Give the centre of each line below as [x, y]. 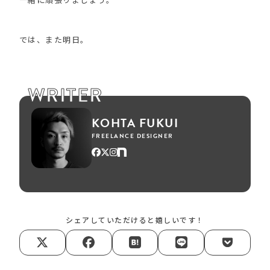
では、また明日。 [54, 39]
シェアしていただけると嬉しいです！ [135, 219]
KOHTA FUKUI [135, 123]
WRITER [65, 95]
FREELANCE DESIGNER [132, 136]
